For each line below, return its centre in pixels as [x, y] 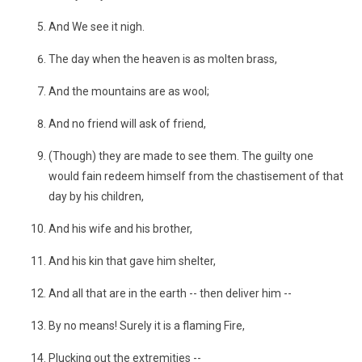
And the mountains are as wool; [129, 91]
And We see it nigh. [97, 27]
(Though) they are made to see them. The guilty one [181, 156]
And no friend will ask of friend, [127, 124]
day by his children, [96, 196]
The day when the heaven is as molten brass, [163, 59]
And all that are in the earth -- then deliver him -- [170, 293]
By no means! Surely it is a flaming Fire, [147, 326]
